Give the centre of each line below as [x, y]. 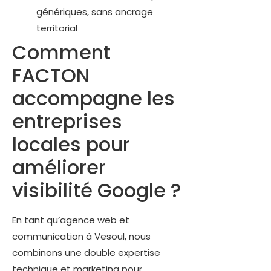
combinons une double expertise [86, 253]
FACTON [51, 76]
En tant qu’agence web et [71, 220]
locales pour [71, 145]
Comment [61, 53]
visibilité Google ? [96, 191]
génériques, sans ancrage [95, 12]
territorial [57, 28]
